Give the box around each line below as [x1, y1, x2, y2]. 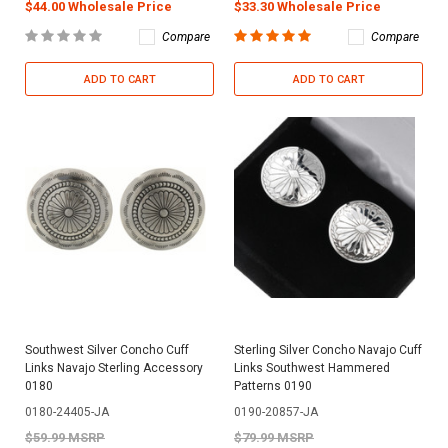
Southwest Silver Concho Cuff [25, 342, 189, 357]
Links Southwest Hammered [234, 360, 390, 375]
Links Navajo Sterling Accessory [25, 360, 203, 375]
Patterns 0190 [234, 378, 312, 393]
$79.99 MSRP [234, 429, 314, 445]
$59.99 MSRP [25, 429, 105, 445]
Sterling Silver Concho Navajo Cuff [234, 342, 422, 357]
